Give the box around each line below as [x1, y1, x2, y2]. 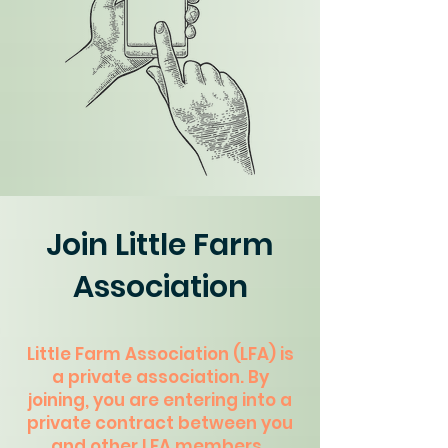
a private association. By [51, 365, 269, 389]
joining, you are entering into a [28, 388, 292, 412]
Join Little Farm [46, 224, 274, 266]
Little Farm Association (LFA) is [26, 342, 294, 366]
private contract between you [27, 411, 293, 435]
